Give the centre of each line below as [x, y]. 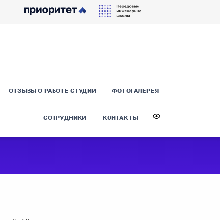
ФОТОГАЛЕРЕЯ [135, 91]
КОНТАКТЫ [120, 118]
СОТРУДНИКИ [65, 118]
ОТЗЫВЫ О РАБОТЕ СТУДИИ [53, 91]
